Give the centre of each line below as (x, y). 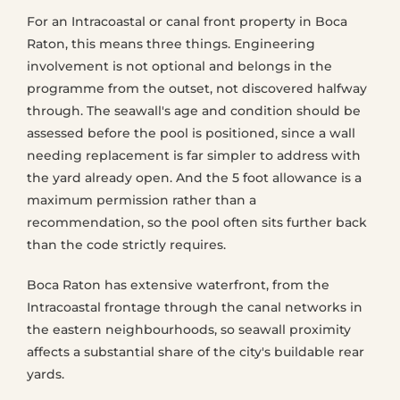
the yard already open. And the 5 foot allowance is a (194, 178)
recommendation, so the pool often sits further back (197, 222)
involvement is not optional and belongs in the (179, 66)
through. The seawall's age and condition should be (194, 111)
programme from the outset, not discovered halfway (197, 88)
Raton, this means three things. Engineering (171, 44)
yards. (46, 374)
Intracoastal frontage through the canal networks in (195, 307)
